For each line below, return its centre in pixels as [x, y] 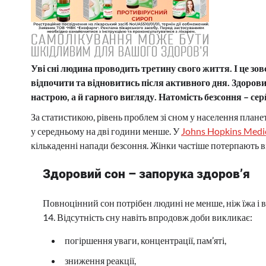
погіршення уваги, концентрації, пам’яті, [145, 240]
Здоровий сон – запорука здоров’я [146, 174]
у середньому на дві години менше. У [106, 131]
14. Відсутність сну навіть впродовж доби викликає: [148, 217]
